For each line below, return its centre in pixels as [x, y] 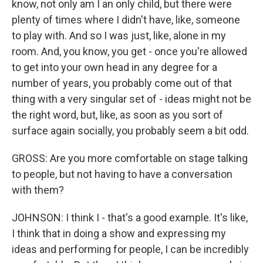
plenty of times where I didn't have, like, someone [126, 20]
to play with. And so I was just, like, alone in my [119, 36]
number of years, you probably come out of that [122, 83]
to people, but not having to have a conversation [122, 174]
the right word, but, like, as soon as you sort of [117, 115]
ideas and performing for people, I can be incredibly [130, 249]
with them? [38, 190]
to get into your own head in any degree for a [114, 67]
